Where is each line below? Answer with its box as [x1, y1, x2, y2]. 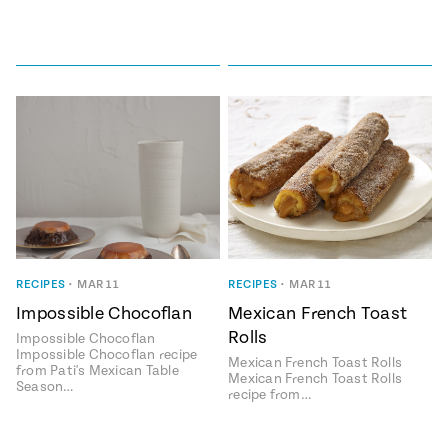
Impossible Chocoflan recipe [16, 347, 198, 364]
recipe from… [228, 387, 311, 404]
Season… [16, 379, 74, 396]
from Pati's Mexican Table [16, 363, 179, 380]
